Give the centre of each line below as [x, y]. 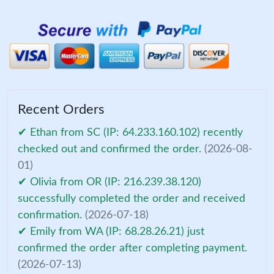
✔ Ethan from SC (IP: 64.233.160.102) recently [130, 132]
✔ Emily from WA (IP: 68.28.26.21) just [111, 231]
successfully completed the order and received [131, 198]
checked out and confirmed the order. [111, 149]
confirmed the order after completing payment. [132, 248]
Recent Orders [61, 109]
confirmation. [51, 215]
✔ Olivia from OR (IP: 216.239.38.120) [109, 182]
